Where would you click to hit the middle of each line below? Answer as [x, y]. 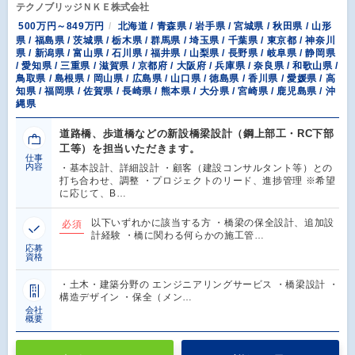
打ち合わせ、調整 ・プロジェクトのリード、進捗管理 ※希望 [198, 181]
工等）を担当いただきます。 [130, 149]
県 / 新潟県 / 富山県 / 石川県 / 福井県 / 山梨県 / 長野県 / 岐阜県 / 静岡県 [176, 53]
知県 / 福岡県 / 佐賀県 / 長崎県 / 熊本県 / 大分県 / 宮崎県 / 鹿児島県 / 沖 [176, 92]
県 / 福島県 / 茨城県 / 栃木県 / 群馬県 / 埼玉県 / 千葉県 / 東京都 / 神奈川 [176, 41]
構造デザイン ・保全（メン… [126, 298]
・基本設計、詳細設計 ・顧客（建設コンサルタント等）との [196, 168]
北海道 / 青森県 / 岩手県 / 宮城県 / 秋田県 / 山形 [225, 26]
